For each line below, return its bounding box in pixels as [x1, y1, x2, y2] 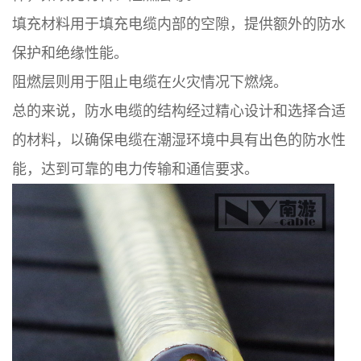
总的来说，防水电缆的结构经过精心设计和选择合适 [12, 102, 346, 119]
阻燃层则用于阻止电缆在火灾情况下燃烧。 [12, 73, 288, 90]
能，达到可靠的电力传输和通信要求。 [12, 160, 259, 177]
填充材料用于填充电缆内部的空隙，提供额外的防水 [12, 15, 346, 32]
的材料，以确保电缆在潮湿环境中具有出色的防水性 [12, 131, 346, 148]
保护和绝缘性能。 [12, 44, 128, 61]
